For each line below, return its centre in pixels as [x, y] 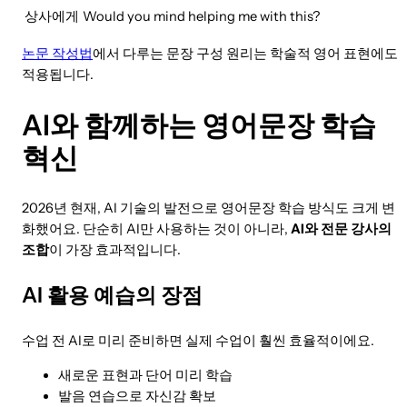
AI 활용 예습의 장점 [112, 295]
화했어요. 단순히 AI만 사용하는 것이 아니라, [156, 229]
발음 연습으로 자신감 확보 [137, 396]
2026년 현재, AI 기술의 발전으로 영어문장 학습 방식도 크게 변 [208, 208]
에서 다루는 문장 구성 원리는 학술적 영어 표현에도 [245, 54]
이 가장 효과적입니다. [115, 250]
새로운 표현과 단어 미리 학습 [145, 375]
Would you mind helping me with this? [201, 17]
